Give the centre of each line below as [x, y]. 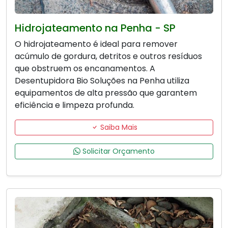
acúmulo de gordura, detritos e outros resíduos [108, 56]
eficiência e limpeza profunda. [75, 105]
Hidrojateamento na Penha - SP [95, 28]
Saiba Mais [118, 127]
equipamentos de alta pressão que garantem [106, 93]
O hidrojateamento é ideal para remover [96, 44]
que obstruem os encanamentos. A [85, 69]
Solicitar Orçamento [118, 151]
